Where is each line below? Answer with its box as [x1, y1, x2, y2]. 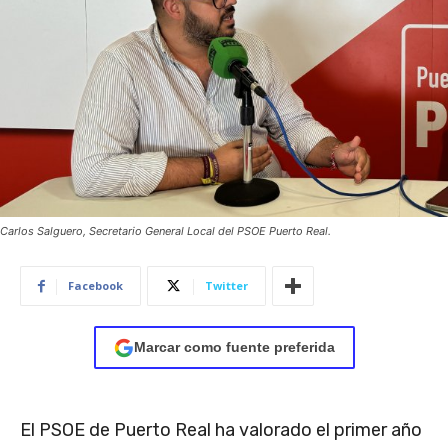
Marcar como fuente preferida [133, 339, 335, 356]
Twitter [205, 278, 248, 294]
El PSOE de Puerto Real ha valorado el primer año [20, 419, 422, 442]
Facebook [68, 278, 123, 294]
